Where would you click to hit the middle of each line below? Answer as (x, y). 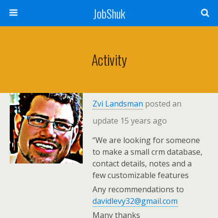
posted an (162, 104)
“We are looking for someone (146, 140)
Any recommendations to (138, 189)
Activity (109, 59)
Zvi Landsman (118, 104)
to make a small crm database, (147, 152)
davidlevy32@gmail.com (135, 201)
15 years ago (144, 121)
